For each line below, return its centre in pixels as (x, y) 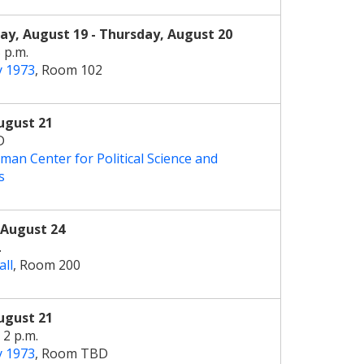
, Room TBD (71, 353)
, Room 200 (46, 265)
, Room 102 (68, 70)
